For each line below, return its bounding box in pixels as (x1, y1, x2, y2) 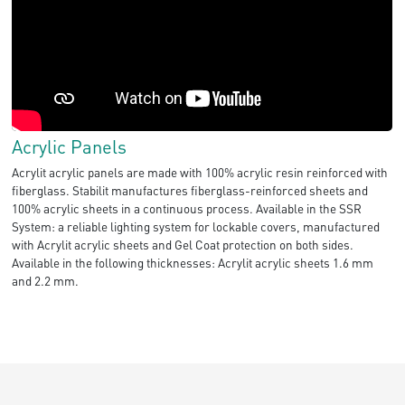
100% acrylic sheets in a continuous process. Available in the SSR (12, 200, 363, 216)
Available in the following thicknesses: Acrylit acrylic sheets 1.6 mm (12, 254, 374, 270)
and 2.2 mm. (12, 272, 80, 288)
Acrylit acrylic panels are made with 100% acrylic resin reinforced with (12, 164, 389, 180)
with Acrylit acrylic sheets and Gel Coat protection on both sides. (12, 236, 354, 252)
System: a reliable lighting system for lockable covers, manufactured (12, 218, 381, 234)
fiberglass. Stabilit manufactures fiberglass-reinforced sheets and (12, 182, 369, 198)
